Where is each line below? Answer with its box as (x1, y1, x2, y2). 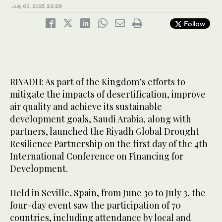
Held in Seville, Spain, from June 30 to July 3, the (10, 187, 206, 199)
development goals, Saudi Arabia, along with (10, 113, 191, 125)
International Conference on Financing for (10, 150, 183, 163)
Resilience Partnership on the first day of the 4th (10, 138, 208, 150)
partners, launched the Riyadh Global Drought (10, 125, 199, 138)
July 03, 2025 (12, 3, 45, 9)
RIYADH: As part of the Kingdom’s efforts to (10, 76, 185, 88)
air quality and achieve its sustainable (10, 101, 162, 113)
